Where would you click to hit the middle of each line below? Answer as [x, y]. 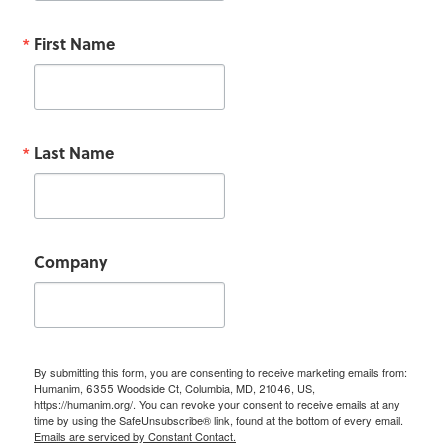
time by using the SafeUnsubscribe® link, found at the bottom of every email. [218, 419]
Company [71, 262]
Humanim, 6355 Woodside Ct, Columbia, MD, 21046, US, [174, 387]
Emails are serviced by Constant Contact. [135, 435]
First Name [74, 43]
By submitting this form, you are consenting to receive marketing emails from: [220, 371]
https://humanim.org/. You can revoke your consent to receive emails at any [217, 403]
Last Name [74, 153]
